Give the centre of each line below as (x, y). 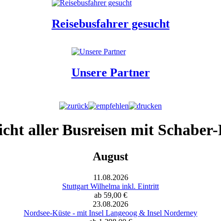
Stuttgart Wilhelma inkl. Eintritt (110, 186)
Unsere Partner (110, 72)
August (110, 156)
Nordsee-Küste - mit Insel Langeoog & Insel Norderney (110, 213)
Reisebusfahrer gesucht (110, 23)
